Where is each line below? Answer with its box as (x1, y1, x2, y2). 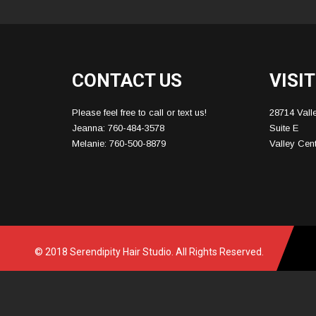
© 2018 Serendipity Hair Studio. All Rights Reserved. (34, 245, 264, 257)
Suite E (269, 123, 299, 133)
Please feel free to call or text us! (72, 107, 207, 118)
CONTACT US (72, 70, 182, 91)
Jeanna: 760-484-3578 (72, 123, 164, 133)
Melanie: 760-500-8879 (72, 138, 166, 149)
